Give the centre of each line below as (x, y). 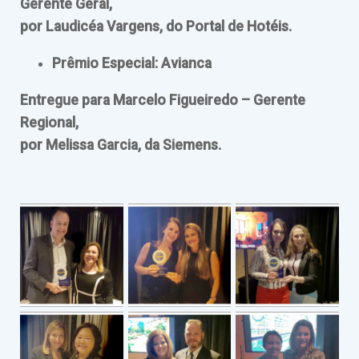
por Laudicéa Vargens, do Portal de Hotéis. (156, 27)
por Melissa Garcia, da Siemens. (121, 145)
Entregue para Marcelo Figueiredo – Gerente (163, 100)
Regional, (49, 122)
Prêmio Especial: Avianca (132, 63)
